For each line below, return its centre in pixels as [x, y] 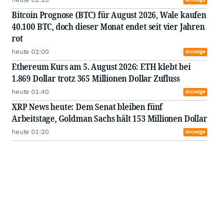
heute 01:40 [30, 92]
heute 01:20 [30, 132]
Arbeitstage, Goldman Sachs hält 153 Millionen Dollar [109, 119]
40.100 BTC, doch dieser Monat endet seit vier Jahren [108, 27]
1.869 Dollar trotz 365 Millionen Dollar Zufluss [96, 78]
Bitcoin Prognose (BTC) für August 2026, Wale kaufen [109, 15]
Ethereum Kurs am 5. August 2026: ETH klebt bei [101, 67]
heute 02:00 [30, 52]
